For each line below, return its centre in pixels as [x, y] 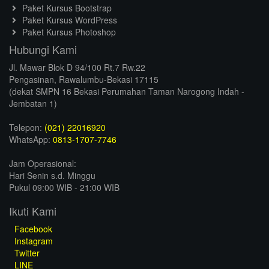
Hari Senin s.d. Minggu [52, 176]
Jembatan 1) [33, 104]
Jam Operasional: [43, 164]
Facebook [32, 229]
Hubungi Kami [43, 50]
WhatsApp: [31, 140]
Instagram [32, 241]
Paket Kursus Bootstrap [65, 8]
